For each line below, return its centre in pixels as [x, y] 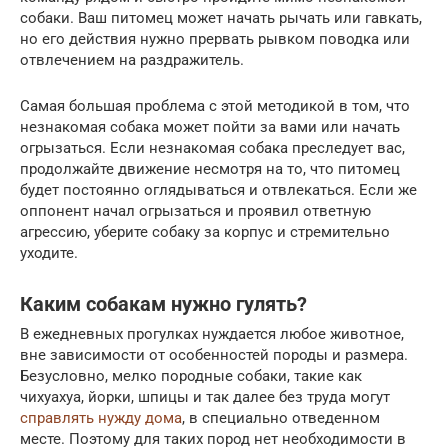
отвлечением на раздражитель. [132, 60]
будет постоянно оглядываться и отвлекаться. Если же [218, 190]
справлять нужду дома [101, 418]
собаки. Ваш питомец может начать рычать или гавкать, [221, 18]
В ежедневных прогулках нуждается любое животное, [212, 334]
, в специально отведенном [281, 418]
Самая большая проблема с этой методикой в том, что [215, 106]
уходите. [49, 253]
